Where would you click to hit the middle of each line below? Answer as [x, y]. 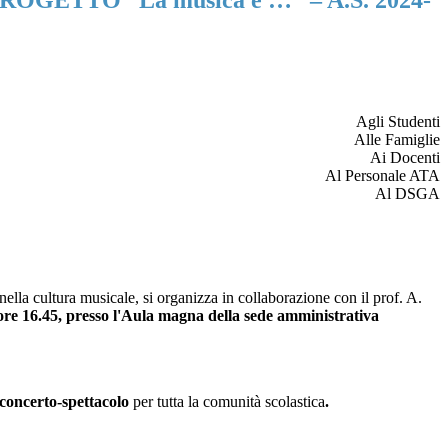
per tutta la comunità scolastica [229, 402]
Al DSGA [407, 194]
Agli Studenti [398, 122]
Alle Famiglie [397, 140]
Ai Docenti [405, 158]
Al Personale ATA [382, 176]
